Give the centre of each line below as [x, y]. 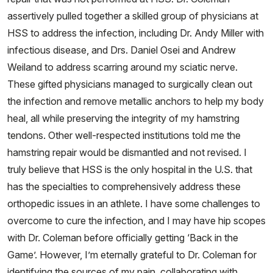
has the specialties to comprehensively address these [124, 186]
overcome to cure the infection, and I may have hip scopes [136, 221]
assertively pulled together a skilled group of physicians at [133, 16]
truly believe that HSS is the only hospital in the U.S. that [130, 169]
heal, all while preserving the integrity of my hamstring [123, 118]
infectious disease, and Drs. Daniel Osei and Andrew [122, 50]
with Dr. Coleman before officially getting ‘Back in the [123, 238]
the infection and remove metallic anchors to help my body [136, 101]
